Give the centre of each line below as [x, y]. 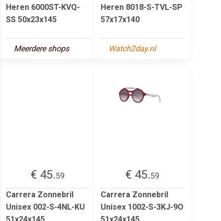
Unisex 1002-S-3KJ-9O [142, 207]
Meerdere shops [41, 48]
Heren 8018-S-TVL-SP [142, 7]
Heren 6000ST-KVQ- [43, 7]
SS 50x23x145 [31, 19]
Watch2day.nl [132, 48]
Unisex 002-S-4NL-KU [45, 207]
